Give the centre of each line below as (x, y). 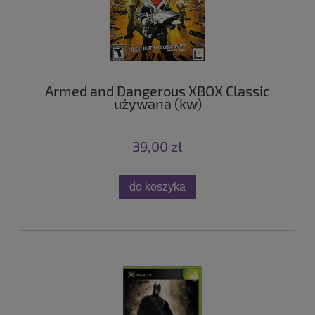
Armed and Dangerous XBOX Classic (157, 91)
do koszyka (157, 187)
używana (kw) (157, 104)
